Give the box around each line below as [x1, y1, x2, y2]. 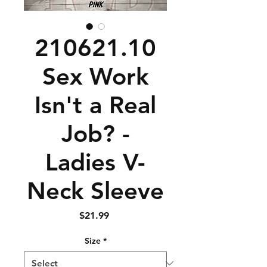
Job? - [61, 119, 130, 148]
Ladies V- [45, 148, 145, 176]
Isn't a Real [35, 91, 156, 119]
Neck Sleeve [27, 176, 164, 205]
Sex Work [42, 62, 148, 91]
